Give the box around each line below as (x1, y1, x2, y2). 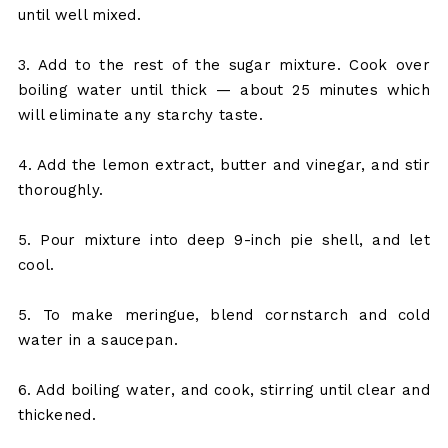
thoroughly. (17, 181, 104, 200)
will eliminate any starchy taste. (17, 106, 263, 125)
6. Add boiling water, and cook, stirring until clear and (17, 381, 431, 400)
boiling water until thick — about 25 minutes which (17, 81, 431, 100)
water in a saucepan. (17, 331, 178, 350)
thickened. (17, 406, 96, 425)
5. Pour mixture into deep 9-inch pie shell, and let (17, 231, 431, 250)
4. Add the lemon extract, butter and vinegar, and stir (17, 156, 431, 175)
